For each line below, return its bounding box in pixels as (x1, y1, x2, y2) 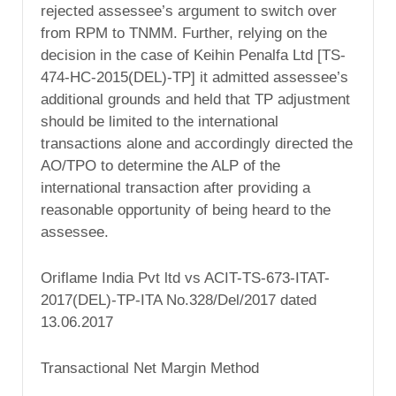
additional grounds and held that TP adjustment (41, 91, 350, 109)
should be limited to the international (41, 113, 278, 131)
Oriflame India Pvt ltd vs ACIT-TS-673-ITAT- (41, 270, 330, 287)
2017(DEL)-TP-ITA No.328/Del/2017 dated (41, 292, 316, 309)
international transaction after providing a (41, 179, 310, 197)
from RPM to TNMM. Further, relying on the (41, 25, 327, 42)
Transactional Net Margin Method (41, 359, 259, 377)
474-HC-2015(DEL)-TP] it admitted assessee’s (41, 69, 348, 87)
